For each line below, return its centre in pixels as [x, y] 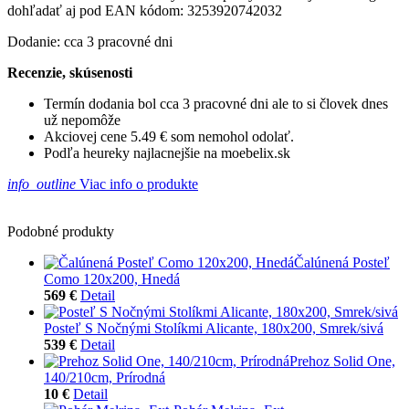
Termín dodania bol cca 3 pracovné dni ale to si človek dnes [216, 103]
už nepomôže [82, 120]
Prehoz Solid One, [342, 361]
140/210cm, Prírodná [105, 377]
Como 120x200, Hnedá [112, 278]
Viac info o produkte [137, 184]
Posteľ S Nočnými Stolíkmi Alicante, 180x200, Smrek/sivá [214, 328]
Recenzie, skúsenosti [70, 72]
